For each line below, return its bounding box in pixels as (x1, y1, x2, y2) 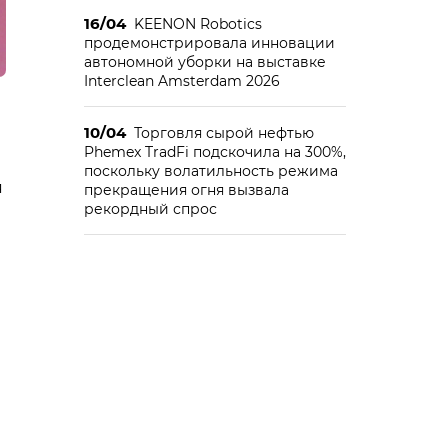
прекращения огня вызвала (83, 181, 289, 199)
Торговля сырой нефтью (133, 124, 314, 142)
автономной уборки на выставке (83, 53, 326, 71)
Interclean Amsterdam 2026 (83, 72, 280, 90)
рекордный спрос (83, 200, 217, 218)
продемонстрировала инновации (83, 34, 335, 52)
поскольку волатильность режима (83, 162, 338, 180)
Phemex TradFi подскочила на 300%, (83, 143, 346, 161)
